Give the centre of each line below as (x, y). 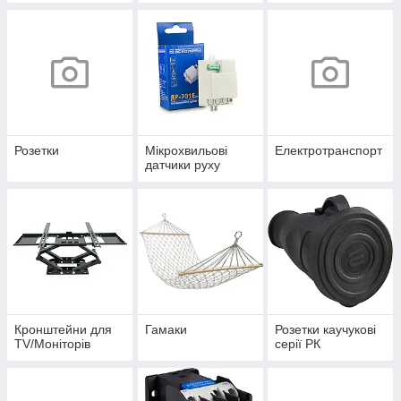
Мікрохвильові (186, 150)
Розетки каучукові (326, 329)
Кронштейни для (63, 329)
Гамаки (166, 329)
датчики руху (182, 164)
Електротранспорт (329, 150)
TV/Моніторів (52, 343)
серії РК (298, 343)
